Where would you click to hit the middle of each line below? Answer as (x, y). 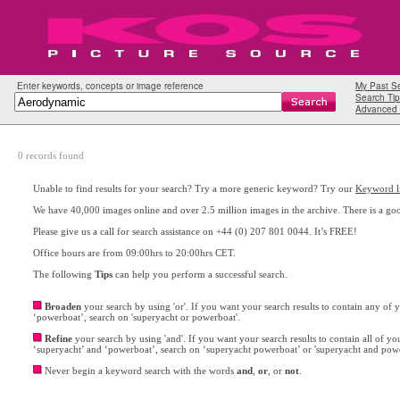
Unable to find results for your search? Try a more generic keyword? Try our (194, 188)
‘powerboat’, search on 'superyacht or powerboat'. (137, 317)
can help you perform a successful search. (200, 274)
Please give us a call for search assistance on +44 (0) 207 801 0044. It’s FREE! (195, 231)
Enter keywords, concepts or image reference (109, 86)
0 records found (51, 155)
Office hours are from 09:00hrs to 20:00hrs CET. (134, 253)
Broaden (63, 306)
